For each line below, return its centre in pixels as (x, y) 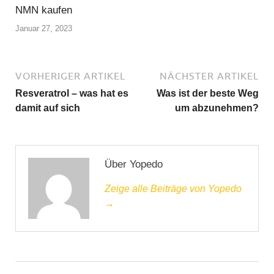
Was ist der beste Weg (208, 93)
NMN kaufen (44, 10)
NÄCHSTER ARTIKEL (209, 76)
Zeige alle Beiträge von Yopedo (173, 188)
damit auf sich (48, 108)
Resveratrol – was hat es (72, 93)
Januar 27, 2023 (44, 28)
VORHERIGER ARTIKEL (70, 76)
